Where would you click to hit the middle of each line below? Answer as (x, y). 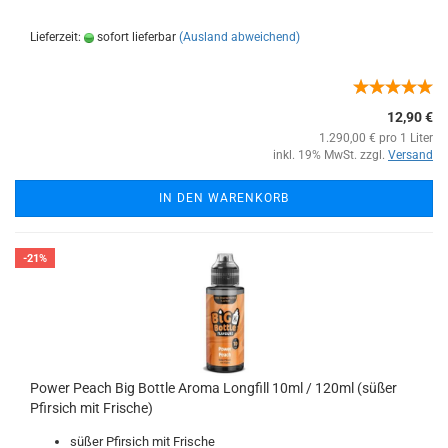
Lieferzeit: (57, 37)
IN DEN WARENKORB (224, 198)
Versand (410, 155)
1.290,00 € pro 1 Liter (376, 138)
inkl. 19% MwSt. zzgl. (330, 155)
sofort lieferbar (135, 37)
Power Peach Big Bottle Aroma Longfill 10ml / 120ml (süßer (213, 388)
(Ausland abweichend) (239, 37)
